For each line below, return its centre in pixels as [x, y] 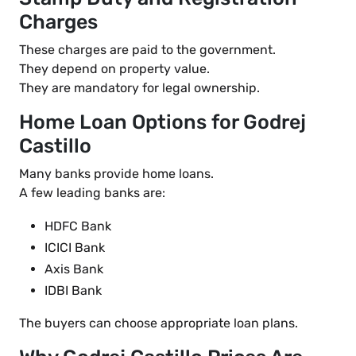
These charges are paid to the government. [147, 50]
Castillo [55, 146]
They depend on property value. [114, 69]
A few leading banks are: [92, 193]
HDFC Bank [78, 226]
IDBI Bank [73, 291]
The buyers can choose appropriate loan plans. [159, 323]
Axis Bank [74, 269]
